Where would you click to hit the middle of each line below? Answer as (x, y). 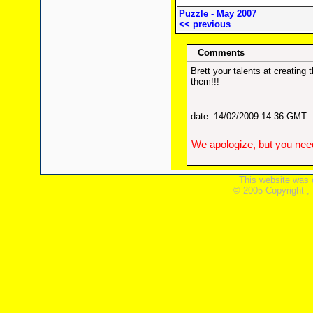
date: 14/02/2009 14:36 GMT (249, 116)
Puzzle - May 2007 (217, 14)
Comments (221, 53)
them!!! (205, 81)
